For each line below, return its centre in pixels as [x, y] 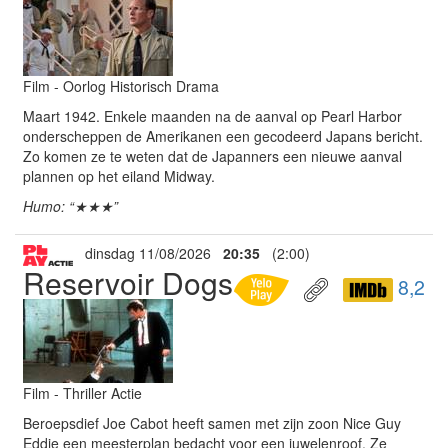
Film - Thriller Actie [82, 392]
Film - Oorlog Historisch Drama [121, 86]
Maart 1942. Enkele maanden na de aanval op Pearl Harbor [212, 116]
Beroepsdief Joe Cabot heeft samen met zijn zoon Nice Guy [212, 422]
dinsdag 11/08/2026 [148, 253]
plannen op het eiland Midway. [119, 176]
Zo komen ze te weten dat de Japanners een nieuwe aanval [212, 156]
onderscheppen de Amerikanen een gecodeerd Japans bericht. [223, 136]
